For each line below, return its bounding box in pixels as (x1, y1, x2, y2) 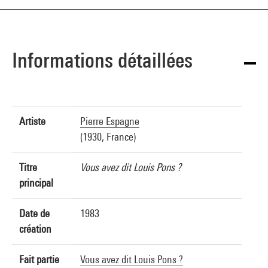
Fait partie (19, 253, 59, 266)
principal (19, 176, 53, 189)
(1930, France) (80, 130, 136, 143)
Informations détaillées (12, 48, 193, 72)
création (19, 223, 51, 235)
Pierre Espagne (80, 115, 139, 127)
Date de (19, 207, 50, 220)
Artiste (19, 115, 45, 127)
